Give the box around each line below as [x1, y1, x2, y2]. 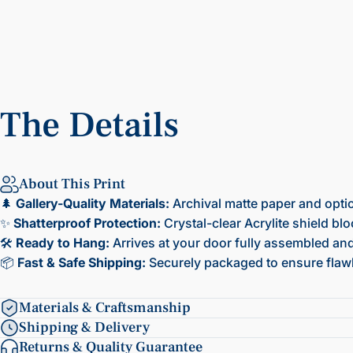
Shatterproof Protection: [13, 215, 161, 231]
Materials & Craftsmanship [19, 299, 191, 317]
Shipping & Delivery [19, 318, 150, 336]
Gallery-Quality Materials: [16, 195, 169, 211]
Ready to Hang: [16, 235, 110, 251]
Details [69, 102, 179, 149]
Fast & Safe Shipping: [17, 255, 146, 270]
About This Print [19, 175, 125, 193]
